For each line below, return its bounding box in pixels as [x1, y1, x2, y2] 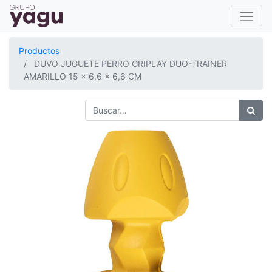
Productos [19, 46, 59, 56]
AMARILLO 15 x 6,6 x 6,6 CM [24, 71, 141, 81]
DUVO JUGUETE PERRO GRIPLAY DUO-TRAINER [34, 58, 227, 69]
